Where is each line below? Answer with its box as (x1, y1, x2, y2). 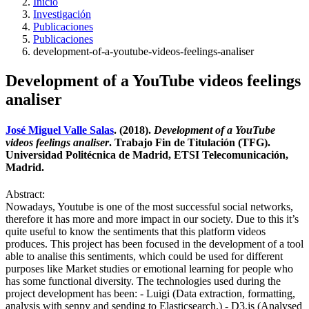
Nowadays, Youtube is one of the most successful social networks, (6, 200, 293, 212)
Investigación (33, 8, 91, 21)
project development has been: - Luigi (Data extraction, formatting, (6, 287, 295, 299)
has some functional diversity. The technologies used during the (6, 275, 281, 287)
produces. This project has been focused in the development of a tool (6, 237, 303, 250)
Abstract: (6, 188, 45, 200)
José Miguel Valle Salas (6, 123, 114, 136)
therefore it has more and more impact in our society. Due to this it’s (6, 212, 299, 225)
